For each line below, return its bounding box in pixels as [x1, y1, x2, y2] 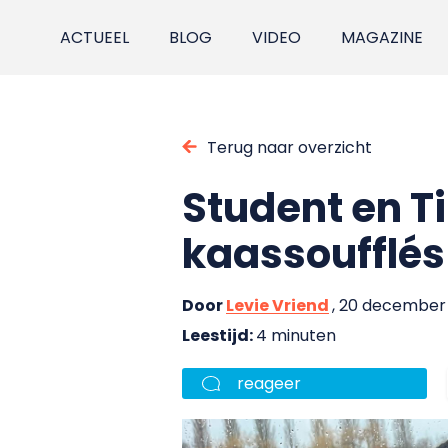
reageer [237, 371, 301, 395]
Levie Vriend [226, 293, 329, 317]
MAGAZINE [341, 26, 424, 49]
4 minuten [256, 323, 336, 347]
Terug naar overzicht [207, 135, 372, 159]
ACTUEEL [60, 26, 130, 49]
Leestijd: [182, 323, 256, 347]
